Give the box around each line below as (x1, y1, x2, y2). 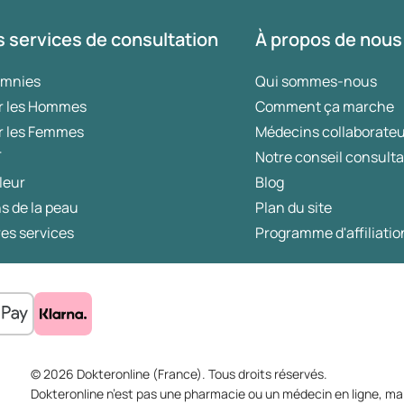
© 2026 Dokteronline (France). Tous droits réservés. (30, 365, 327, 383)
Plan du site (255, 197, 333, 218)
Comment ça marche (255, 96, 395, 117)
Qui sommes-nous (255, 71, 378, 92)
